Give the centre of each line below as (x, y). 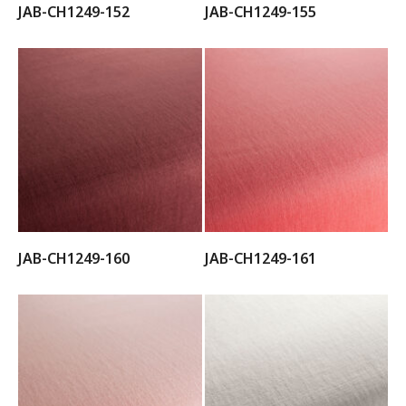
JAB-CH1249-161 (260, 258)
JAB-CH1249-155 (260, 12)
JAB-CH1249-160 (74, 258)
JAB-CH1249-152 (74, 12)
